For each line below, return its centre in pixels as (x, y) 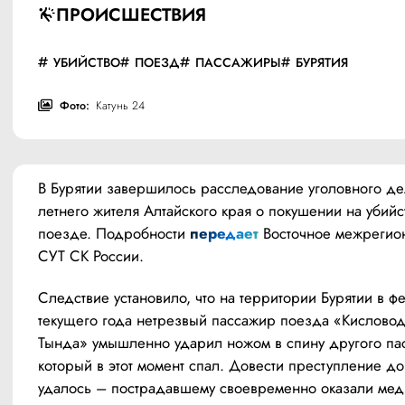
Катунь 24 (120, 105)
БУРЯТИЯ (322, 62)
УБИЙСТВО (86, 62)
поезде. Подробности (114, 233)
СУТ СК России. (91, 255)
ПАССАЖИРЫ (238, 62)
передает (224, 233)
